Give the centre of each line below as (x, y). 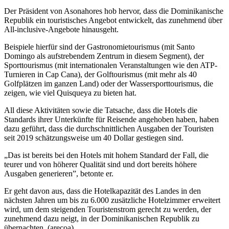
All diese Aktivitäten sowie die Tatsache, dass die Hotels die (101, 110)
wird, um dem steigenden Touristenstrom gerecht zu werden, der (108, 210)
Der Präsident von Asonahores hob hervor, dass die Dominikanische (114, 11)
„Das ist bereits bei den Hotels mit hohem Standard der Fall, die (106, 155)
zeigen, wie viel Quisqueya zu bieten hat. (70, 93)
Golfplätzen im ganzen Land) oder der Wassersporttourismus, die (109, 84)
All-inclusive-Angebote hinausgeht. (61, 30)
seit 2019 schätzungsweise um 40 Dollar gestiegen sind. (94, 138)
